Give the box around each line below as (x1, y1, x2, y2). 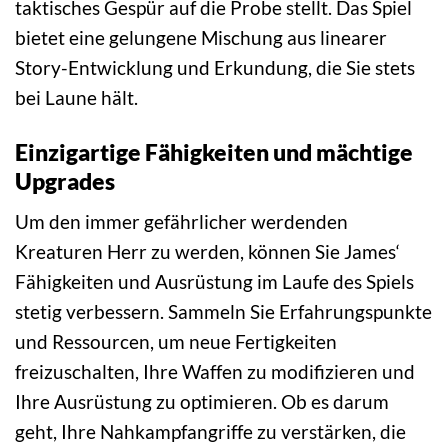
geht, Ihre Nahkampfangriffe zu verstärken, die (15, 420, 406, 444)
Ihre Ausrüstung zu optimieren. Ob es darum (15, 390, 389, 414)
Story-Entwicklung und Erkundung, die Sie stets (15, 56, 415, 80)
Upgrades (15, 166, 115, 195)
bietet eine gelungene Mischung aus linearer (15, 26, 387, 50)
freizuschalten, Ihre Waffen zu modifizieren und (15, 360, 415, 384)
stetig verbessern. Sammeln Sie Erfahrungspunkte (15, 300, 432, 324)
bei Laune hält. (15, 86, 138, 110)
